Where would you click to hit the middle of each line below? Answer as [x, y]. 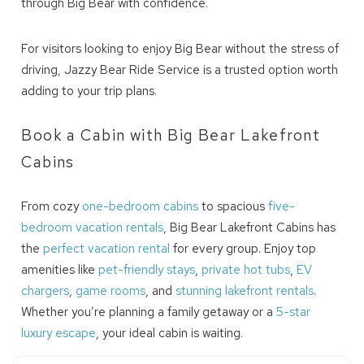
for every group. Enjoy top [243, 249]
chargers [45, 291]
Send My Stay [182, 178]
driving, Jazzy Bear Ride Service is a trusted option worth [180, 70]
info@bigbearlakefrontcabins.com [182, 52]
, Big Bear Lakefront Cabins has [250, 228]
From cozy [52, 207]
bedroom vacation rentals [93, 228]
